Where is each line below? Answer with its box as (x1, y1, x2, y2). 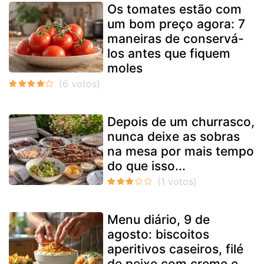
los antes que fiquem (107, 46, 230, 61)
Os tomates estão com (107, 2, 242, 17)
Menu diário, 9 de (107, 212, 210, 227)
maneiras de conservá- (107, 31, 244, 47)
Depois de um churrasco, (107, 114, 255, 130)
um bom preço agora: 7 (107, 16, 245, 32)
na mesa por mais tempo (107, 144, 254, 159)
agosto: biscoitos (107, 227, 209, 242)
